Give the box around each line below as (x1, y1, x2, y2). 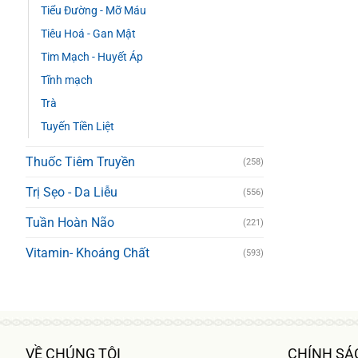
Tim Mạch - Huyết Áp (41, 50, 143, 65)
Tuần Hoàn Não (26, 215, 114, 231)
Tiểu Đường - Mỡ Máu (41, 4, 146, 18)
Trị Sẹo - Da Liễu (26, 185, 117, 201)
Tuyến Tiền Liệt (41, 120, 114, 134)
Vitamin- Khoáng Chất (26, 245, 149, 261)
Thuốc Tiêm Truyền (26, 154, 135, 170)
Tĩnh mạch (41, 74, 93, 88)
